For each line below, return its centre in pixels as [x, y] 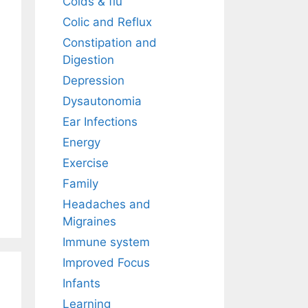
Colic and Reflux [107, 22]
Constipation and [110, 43]
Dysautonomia [102, 101]
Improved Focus [106, 263]
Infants [81, 284]
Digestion [88, 60]
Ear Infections [100, 122]
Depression [93, 81]
